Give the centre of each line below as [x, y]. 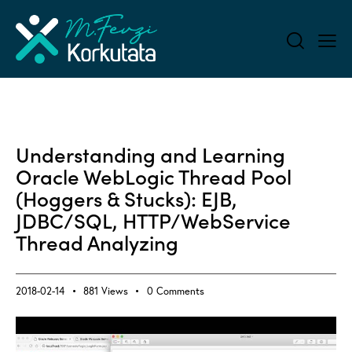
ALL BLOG [50, 127]
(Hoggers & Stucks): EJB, [126, 198]
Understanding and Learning [150, 154]
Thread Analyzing [97, 242]
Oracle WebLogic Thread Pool [154, 176]
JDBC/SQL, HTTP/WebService [153, 220]
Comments [180, 291]
